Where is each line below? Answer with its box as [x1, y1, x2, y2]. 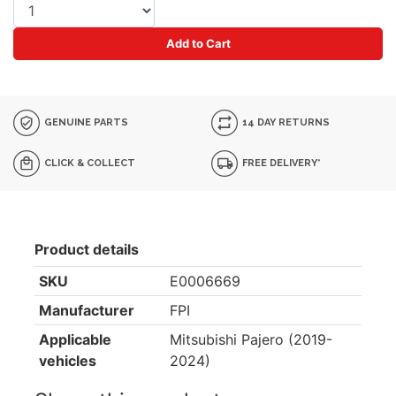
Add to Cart [165, 36, 231, 50]
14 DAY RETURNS [240, 116, 331, 128]
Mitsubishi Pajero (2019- [169, 331, 332, 348]
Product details [34, 240, 139, 258]
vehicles [38, 352, 96, 369]
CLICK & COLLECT [42, 156, 136, 169]
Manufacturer [38, 301, 134, 319]
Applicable [38, 331, 111, 348]
